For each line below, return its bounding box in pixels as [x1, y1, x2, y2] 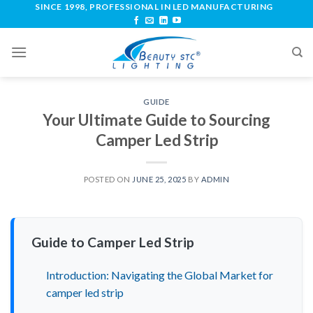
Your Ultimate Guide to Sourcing [43, 110, 270, 129]
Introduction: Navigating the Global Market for [45, 268, 273, 282]
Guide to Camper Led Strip [31, 233, 194, 250]
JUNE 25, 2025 [132, 174, 187, 184]
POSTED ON [83, 174, 133, 184]
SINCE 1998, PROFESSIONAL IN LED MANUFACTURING [35, 1, 273, 12]
